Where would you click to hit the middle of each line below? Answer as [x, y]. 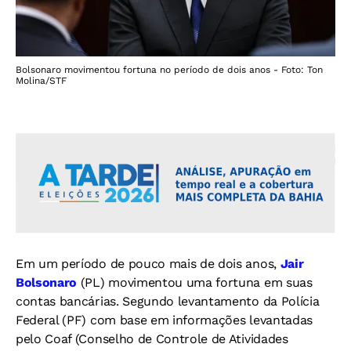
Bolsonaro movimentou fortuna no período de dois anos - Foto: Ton [169, 70]
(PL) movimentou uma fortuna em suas [196, 282]
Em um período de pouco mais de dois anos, [148, 263]
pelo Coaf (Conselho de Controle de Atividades [152, 338]
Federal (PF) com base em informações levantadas [164, 320]
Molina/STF [41, 81]
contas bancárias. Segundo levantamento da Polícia [168, 301]
